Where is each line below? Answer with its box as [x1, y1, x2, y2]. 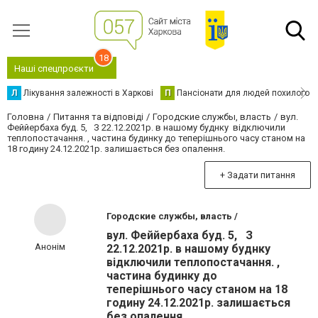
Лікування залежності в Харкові [23, 88, 153, 98]
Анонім [34, 241, 65, 252]
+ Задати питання [220, 170, 295, 180]
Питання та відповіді [53, 111, 143, 122]
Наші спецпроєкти [14, 63, 94, 74]
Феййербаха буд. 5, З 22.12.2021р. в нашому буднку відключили [7, 122, 285, 133]
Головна [7, 111, 44, 122]
